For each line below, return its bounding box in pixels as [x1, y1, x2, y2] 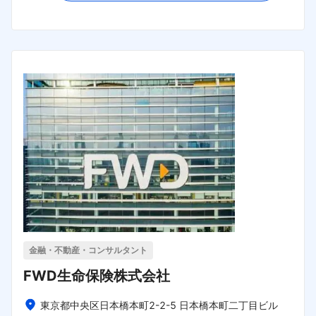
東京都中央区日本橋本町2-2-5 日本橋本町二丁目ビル [40, 299, 278, 312]
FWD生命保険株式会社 [23, 267, 170, 285]
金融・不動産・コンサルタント [29, 245, 147, 256]
